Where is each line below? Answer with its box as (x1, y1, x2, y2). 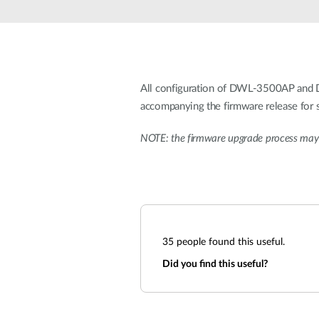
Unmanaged (113, 13, 166, 23)
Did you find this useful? (162, 259, 268, 269)
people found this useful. (174, 237, 285, 247)
